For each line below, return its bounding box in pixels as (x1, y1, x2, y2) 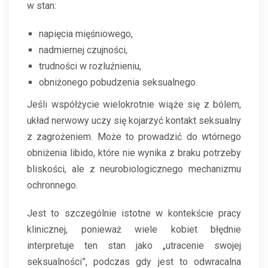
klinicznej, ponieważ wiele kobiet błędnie (27, 224, 241, 236)
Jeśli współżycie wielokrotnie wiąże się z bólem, (27, 99, 241, 111)
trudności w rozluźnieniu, (39, 60, 141, 72)
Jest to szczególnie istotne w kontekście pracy (27, 208, 241, 220)
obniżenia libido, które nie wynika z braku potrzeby (27, 147, 241, 159)
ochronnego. (27, 179, 78, 191)
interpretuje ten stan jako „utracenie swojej (27, 240, 241, 252)
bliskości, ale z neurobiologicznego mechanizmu (27, 163, 241, 175)
